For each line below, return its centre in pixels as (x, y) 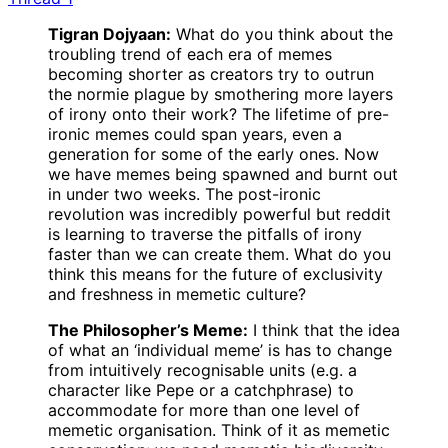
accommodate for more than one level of (204, 409)
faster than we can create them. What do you (219, 253)
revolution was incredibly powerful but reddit (219, 213)
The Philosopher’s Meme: (148, 329)
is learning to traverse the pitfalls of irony (205, 233)
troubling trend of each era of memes (190, 53)
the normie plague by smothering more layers (220, 93)
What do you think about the (282, 33)
